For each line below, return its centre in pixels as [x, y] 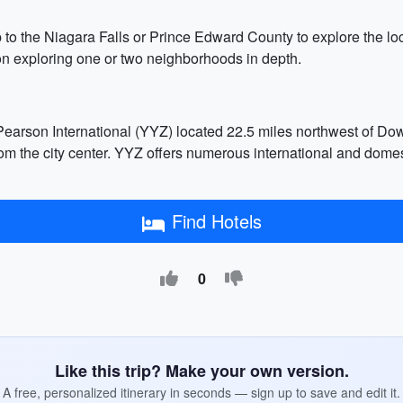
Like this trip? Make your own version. [201, 371]
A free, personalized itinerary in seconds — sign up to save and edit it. [201, 392]
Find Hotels [216, 221]
